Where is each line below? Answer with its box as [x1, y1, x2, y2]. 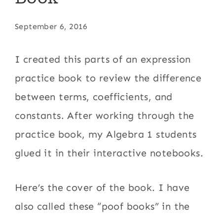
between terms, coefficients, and [15, 91, 173, 103]
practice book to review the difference [15, 72, 202, 84]
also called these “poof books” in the [15, 200, 190, 212]
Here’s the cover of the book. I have [15, 182, 190, 193]
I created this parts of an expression [15, 53, 191, 65]
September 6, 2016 [15, 22, 88, 31]
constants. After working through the [15, 110, 194, 121]
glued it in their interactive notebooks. [15, 147, 204, 159]
